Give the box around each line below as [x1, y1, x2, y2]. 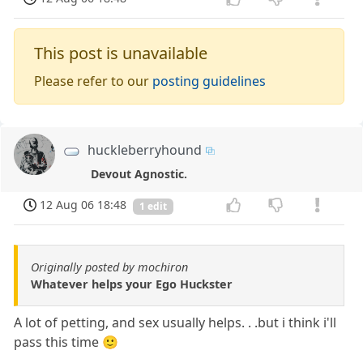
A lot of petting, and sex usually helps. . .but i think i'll [14, 313, 337, 331]
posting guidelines [152, 72, 267, 91]
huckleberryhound [88, 141, 203, 160]
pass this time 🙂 [14, 332, 119, 351]
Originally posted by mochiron [31, 258, 188, 275]
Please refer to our [34, 72, 153, 91]
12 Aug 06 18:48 [40, 197, 127, 213]
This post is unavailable [34, 42, 208, 65]
